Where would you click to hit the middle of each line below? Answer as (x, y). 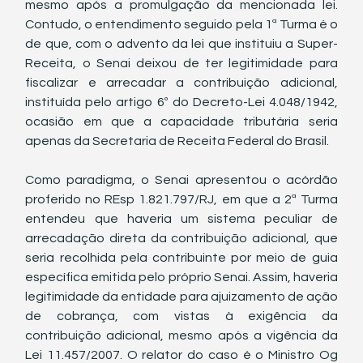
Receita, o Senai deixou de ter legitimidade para (181, 63)
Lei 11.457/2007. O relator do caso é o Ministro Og (181, 355)
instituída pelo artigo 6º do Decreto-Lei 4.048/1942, (181, 102)
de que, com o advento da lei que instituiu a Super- (181, 44)
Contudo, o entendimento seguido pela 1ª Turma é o (181, 24)
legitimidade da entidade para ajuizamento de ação (181, 297)
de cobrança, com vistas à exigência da (181, 316)
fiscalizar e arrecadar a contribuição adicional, (181, 83)
